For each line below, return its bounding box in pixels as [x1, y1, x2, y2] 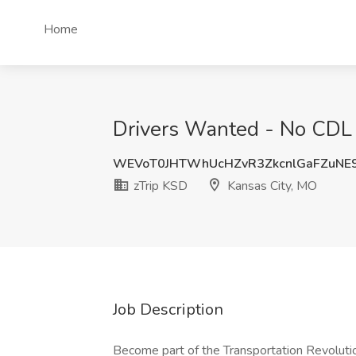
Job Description [113, 299, 223, 320]
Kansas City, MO [224, 177, 317, 195]
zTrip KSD [130, 177, 188, 195]
